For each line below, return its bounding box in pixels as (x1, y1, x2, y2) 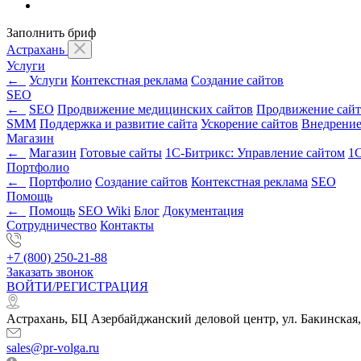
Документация (163, 204, 243, 218)
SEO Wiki (78, 204, 131, 218)
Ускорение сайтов (201, 117, 298, 131)
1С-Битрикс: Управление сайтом (165, 146, 345, 160)
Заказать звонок (6, 265, 93, 280)
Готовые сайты (80, 146, 162, 160)
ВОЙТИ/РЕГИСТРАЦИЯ (6, 280, 148, 294)
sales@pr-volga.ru (6, 341, 99, 355)
